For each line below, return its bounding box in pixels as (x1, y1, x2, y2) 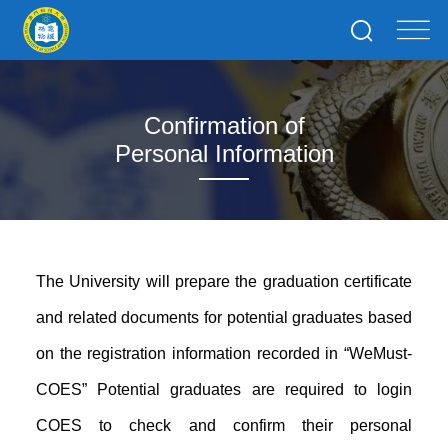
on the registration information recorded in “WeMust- (36, 345, 412, 362)
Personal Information (114, 140, 334, 167)
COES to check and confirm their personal (36, 417, 412, 434)
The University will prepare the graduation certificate (36, 273, 412, 290)
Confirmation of (143, 112, 305, 139)
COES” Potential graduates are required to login (36, 381, 412, 398)
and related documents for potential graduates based (36, 309, 412, 326)
